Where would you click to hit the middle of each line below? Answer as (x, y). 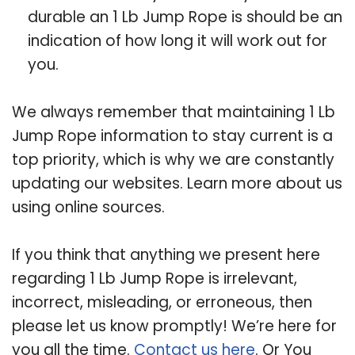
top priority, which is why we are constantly (173, 159)
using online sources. (88, 207)
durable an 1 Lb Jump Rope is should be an (185, 17)
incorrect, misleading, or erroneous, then (162, 302)
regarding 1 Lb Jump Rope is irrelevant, (155, 278)
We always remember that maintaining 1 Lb (174, 112)
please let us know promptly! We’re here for (174, 326)
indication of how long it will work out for (177, 40)
